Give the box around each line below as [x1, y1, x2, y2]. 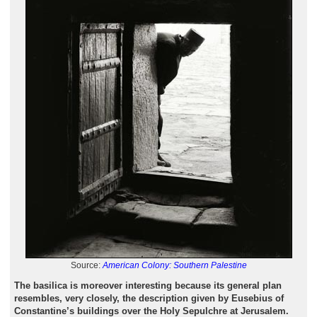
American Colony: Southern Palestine [102, 260, 247, 271]
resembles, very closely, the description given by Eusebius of [13, 293, 284, 304]
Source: [70, 260, 103, 271]
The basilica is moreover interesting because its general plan [13, 280, 282, 292]
